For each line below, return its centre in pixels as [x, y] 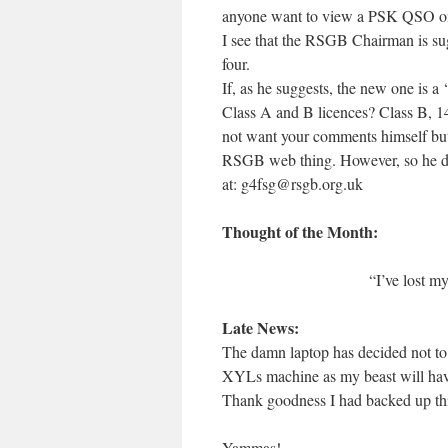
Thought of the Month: [300, 231]
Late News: [260, 327]
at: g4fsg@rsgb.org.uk [292, 183]
